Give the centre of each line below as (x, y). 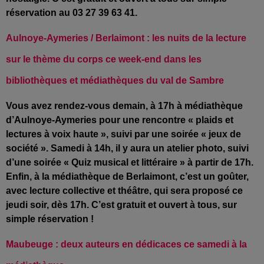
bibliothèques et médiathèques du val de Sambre (116, 80)
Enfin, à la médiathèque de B (70, 176)
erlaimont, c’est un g (178, 176)
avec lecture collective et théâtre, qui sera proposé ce (124, 190)
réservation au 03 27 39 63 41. (72, 12)
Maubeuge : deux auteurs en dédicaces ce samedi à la (126, 244)
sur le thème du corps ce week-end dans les (104, 59)
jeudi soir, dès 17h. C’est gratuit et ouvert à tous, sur (121, 204)
